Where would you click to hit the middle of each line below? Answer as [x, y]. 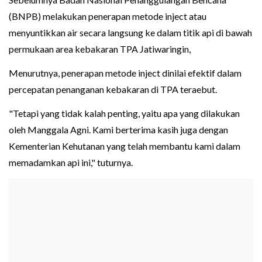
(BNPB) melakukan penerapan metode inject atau [108, 16]
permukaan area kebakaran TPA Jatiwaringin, [100, 49]
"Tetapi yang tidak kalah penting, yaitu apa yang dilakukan [124, 113]
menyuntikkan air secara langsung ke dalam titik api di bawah [130, 33]
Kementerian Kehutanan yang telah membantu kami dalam [125, 146]
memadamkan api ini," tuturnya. [71, 163]
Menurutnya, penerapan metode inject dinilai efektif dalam [125, 73]
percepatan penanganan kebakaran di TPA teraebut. [113, 89]
